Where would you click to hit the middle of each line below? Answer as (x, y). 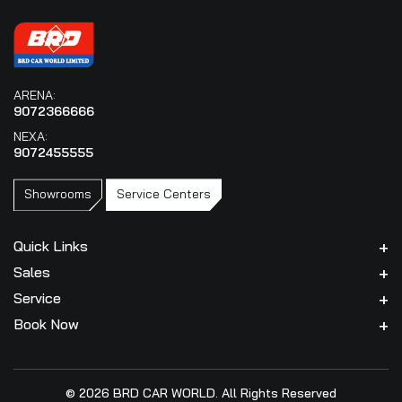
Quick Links (51, 246)
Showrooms (58, 194)
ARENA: (35, 96)
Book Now (46, 324)
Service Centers (164, 194)
